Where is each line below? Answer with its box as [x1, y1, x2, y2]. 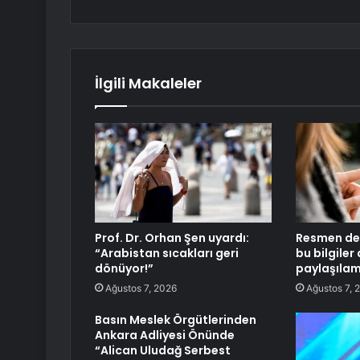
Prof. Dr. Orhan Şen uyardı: [95, 230, 249, 247]
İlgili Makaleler [95, 73, 202, 94]
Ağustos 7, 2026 [105, 282, 177, 295]
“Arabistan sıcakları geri [95, 245, 239, 262]
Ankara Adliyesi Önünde [95, 327, 235, 344]
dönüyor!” [95, 260, 153, 277]
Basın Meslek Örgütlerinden [95, 312, 256, 329]
